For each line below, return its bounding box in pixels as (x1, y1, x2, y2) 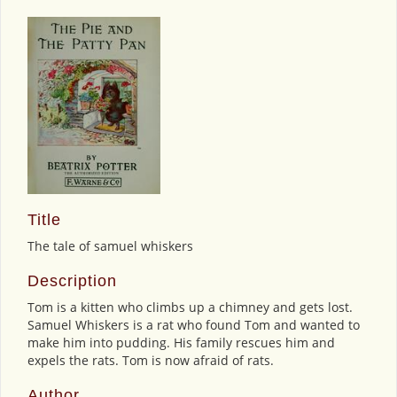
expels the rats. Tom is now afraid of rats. (27, 352, 274, 369)
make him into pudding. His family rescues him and (27, 334, 335, 351)
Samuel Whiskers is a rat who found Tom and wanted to (27, 316, 360, 333)
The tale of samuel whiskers (27, 237, 193, 254)
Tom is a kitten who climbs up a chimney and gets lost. (27, 299, 353, 315)
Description (27, 272, 117, 290)
